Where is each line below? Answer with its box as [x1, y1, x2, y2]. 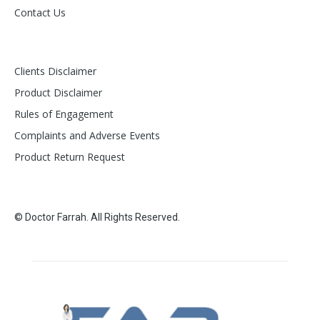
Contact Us [14, 5, 66, 19]
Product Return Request [14, 149, 125, 164]
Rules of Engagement [14, 106, 114, 121]
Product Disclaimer [14, 85, 102, 99]
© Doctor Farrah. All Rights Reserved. [14, 211, 180, 223]
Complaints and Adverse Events [14, 128, 160, 142]
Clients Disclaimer [14, 64, 96, 78]
